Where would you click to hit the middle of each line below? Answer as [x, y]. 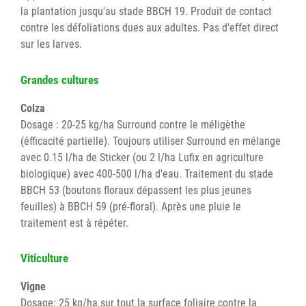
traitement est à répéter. [74, 223]
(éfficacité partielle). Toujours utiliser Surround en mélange [151, 141]
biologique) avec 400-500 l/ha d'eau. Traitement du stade [147, 173]
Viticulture [44, 259]
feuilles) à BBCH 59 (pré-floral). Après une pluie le [131, 206]
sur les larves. [53, 44]
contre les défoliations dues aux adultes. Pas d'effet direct [150, 28]
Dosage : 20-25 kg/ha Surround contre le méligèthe [133, 124]
